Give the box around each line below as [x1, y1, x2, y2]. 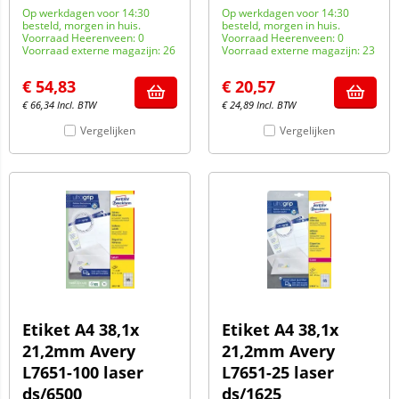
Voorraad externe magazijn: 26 [22, 43, 175, 58]
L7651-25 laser [222, 362, 334, 383]
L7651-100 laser [22, 362, 143, 383]
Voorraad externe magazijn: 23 [222, 43, 375, 58]
